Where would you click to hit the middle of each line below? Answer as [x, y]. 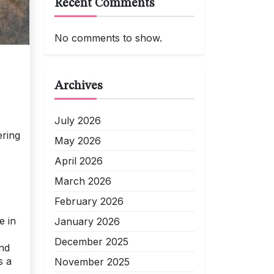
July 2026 [78, 120]
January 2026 [87, 221]
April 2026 [79, 161]
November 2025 [92, 262]
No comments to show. [108, 38]
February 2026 [89, 201]
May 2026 [78, 141]
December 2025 [91, 242]
